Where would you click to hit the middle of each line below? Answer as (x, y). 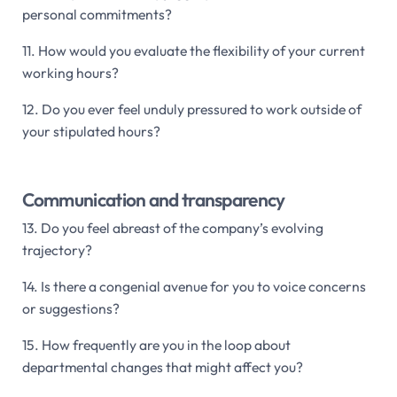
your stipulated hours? (91, 132)
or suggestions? (70, 308)
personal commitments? (97, 15)
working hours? (70, 73)
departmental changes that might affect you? (162, 366)
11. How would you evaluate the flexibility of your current (193, 51)
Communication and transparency (153, 199)
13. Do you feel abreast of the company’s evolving (172, 227)
